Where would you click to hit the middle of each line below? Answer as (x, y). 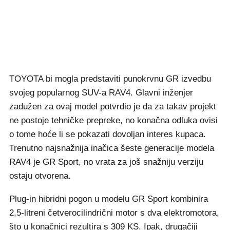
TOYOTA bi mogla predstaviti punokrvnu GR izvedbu (110, 79)
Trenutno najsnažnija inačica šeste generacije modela (112, 148)
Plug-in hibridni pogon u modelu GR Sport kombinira (109, 199)
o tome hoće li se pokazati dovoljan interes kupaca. (108, 135)
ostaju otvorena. (40, 176)
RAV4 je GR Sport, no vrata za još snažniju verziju (106, 162)
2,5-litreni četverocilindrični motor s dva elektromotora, (114, 213)
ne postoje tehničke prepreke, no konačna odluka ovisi (113, 121)
